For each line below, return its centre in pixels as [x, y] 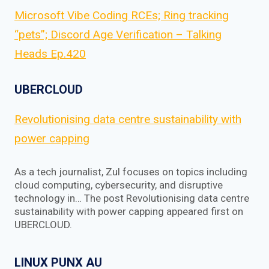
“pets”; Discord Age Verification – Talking [118, 34]
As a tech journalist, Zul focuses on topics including [131, 171]
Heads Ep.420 [50, 53]
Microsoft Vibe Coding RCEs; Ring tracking [122, 15]
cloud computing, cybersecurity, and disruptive [119, 185]
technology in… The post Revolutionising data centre [132, 198]
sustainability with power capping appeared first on [129, 211]
